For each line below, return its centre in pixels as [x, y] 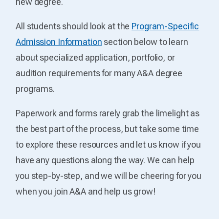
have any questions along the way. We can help [105, 160]
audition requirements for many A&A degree [99, 73]
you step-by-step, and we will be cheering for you [109, 175]
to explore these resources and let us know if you [109, 144]
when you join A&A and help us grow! [86, 191]
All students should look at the [74, 26]
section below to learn [145, 42]
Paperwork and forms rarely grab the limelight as [108, 113]
